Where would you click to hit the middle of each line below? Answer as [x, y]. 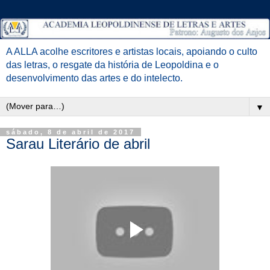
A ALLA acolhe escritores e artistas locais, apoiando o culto [132, 51]
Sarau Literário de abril [78, 143]
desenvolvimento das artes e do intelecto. [94, 78]
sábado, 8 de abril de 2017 [71, 132]
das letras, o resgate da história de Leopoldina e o [112, 64]
